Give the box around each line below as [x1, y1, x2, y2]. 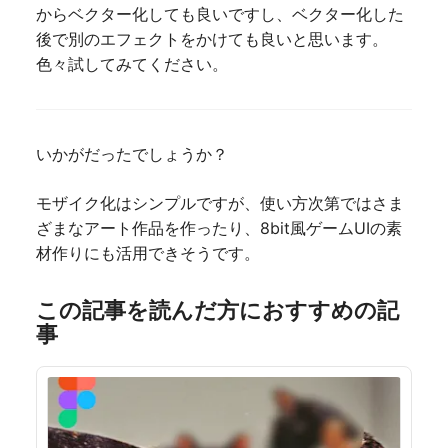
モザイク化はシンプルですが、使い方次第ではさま [36, 192, 404, 213]
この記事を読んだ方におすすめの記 [36, 296, 399, 323]
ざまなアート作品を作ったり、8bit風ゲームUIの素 [36, 217, 402, 238]
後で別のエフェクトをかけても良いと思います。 [36, 28, 388, 49]
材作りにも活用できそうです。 [36, 242, 260, 263]
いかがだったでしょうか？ [36, 143, 228, 164]
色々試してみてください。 [36, 53, 228, 74]
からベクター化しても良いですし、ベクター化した [36, 3, 404, 24]
